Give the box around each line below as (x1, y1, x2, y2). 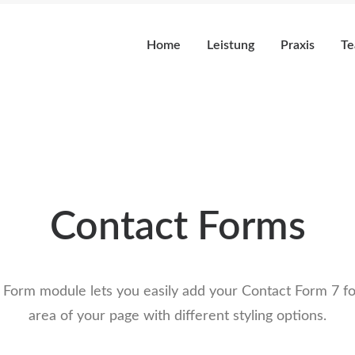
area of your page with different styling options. (29, 309, 326, 323)
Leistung (207, 39, 255, 52)
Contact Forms (49, 208, 306, 247)
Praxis (281, 39, 315, 52)
